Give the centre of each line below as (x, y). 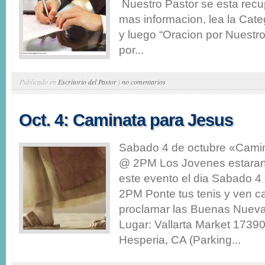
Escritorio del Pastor (87, 82)
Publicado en (39, 82)
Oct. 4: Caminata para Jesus (126, 120)
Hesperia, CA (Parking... (180, 240)
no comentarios (144, 82)
